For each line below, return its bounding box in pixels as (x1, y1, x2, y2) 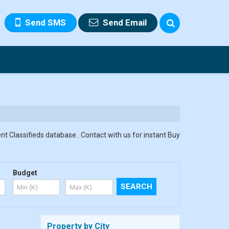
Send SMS (25, 17, 66, 28)
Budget (12, 169, 37, 177)
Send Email (103, 17, 147, 28)
